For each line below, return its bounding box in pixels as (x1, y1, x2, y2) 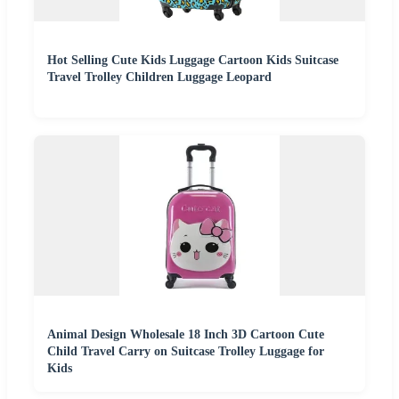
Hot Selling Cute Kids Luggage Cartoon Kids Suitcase (47, 53, 338, 67)
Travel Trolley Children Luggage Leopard (47, 69, 272, 84)
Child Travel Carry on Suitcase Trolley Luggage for (47, 344, 324, 358)
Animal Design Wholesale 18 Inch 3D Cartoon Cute (47, 327, 324, 341)
